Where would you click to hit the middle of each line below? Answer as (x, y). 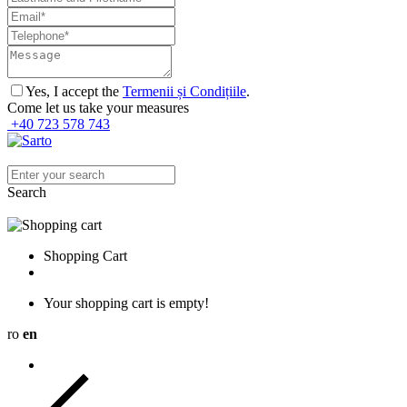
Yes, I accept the (74, 91)
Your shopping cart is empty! (126, 303)
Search (27, 192)
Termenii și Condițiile (184, 91)
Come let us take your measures (98, 108)
